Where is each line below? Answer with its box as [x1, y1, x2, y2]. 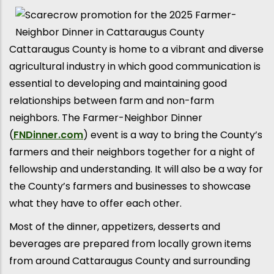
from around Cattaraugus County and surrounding [9, 254, 250, 268]
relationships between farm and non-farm [9, 94, 214, 108]
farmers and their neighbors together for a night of [9, 145, 255, 160]
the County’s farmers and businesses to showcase [9, 179, 251, 194]
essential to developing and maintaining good [9, 76, 227, 91]
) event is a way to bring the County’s [83, 128, 262, 143]
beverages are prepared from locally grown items [9, 237, 251, 251]
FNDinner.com [13, 128, 83, 143]
